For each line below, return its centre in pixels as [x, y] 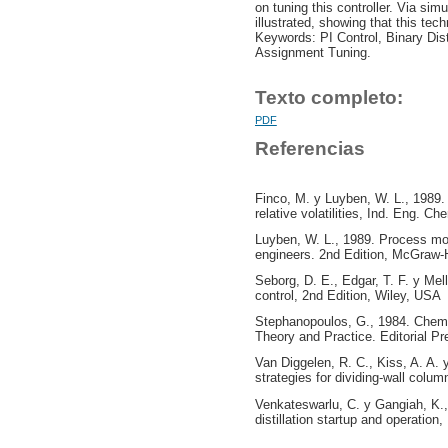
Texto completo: [328, 98]
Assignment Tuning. [312, 52]
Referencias [309, 149]
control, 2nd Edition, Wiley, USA [347, 296]
